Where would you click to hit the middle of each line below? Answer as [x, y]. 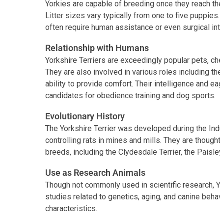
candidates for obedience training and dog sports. [130, 96]
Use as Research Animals [95, 173]
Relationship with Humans [97, 48]
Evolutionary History [85, 116]
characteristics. [71, 209]
